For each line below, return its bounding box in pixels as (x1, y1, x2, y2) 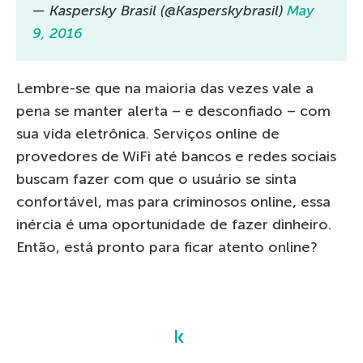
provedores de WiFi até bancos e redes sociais (16, 147, 336, 166)
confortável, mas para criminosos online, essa (16, 193, 331, 211)
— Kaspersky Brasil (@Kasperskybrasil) (32, 2, 287, 20)
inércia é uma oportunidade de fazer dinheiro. (16, 216, 331, 234)
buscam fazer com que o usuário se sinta (16, 170, 297, 189)
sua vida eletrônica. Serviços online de (16, 125, 280, 143)
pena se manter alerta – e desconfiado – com (16, 102, 331, 121)
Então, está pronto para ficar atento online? (16, 238, 318, 257)
